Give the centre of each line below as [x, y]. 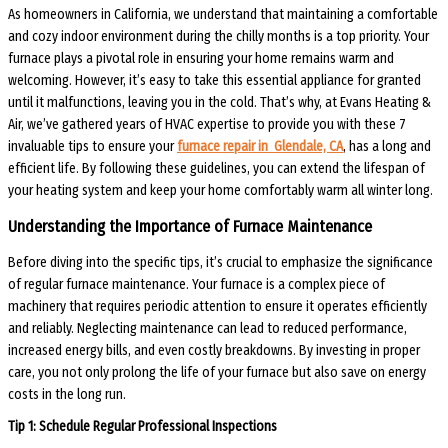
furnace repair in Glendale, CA [260, 147]
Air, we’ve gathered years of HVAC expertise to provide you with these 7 [207, 125]
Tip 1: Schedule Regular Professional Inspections [142, 427]
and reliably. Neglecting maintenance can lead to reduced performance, [207, 328]
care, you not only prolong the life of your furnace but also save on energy [217, 372]
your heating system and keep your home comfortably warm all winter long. [220, 191]
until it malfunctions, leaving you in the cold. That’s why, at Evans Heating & [219, 103]
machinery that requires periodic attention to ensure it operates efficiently [217, 306]
